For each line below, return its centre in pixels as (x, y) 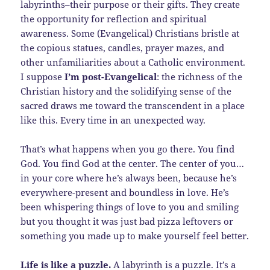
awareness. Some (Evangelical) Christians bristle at (130, 33)
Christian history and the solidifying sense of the (126, 91)
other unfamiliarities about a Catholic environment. (133, 62)
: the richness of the (200, 77)
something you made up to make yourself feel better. (135, 236)
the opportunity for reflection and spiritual (114, 19)
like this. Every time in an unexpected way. (113, 120)
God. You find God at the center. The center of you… (133, 164)
